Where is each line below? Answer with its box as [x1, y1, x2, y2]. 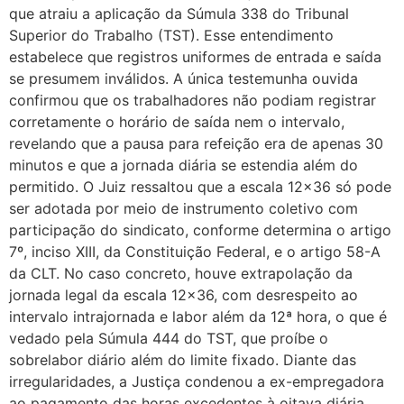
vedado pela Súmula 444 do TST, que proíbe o [9, 328, 328, 347]
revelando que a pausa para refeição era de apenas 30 [9, 133, 383, 152]
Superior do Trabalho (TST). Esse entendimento [9, 25, 334, 44]
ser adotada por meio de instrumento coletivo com [9, 198, 358, 217]
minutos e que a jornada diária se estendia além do [9, 155, 358, 174]
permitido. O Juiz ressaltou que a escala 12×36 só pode [9, 177, 391, 196]
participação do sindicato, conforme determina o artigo [9, 220, 391, 239]
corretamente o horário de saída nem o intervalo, [9, 112, 344, 131]
